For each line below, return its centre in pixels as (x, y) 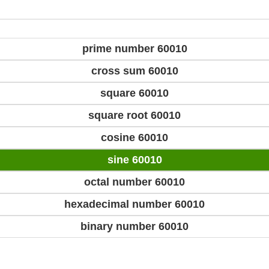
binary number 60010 (134, 227)
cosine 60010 (134, 138)
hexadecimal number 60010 (134, 204)
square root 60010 (134, 116)
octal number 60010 (134, 182)
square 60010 (134, 93)
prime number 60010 (134, 49)
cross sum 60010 (134, 71)
